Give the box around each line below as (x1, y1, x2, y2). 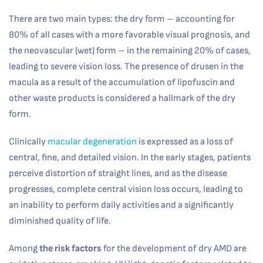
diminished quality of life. (9, 215, 111, 227)
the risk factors (39, 243, 102, 254)
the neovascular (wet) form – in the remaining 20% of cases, (9, 45, 251, 56)
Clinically (9, 136, 48, 147)
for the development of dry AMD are (102, 243, 247, 254)
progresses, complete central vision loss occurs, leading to (9, 184, 243, 195)
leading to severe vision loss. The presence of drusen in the (9, 61, 244, 72)
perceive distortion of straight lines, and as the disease (9, 168, 227, 179)
